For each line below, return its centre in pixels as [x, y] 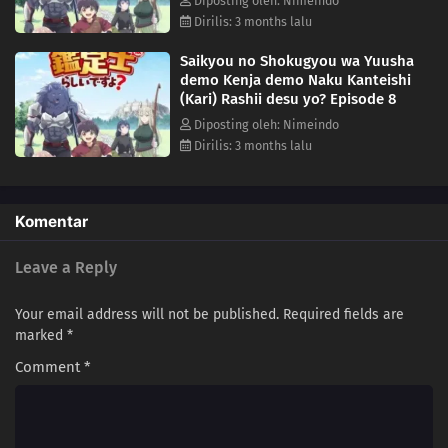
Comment [49, 366]
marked [41, 335]
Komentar [51, 221]
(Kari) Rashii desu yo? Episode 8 [288, 98]
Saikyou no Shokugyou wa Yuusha [297, 60]
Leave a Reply [66, 267]
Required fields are [343, 314]
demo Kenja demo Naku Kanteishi [295, 79]
